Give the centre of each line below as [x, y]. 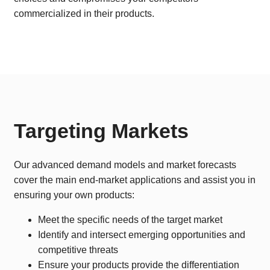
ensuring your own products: [74, 195]
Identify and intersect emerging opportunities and [142, 235]
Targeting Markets [101, 131]
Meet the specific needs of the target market [130, 220]
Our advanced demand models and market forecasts [125, 165]
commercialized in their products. [84, 14]
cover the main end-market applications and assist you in [135, 180]
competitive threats [78, 250]
